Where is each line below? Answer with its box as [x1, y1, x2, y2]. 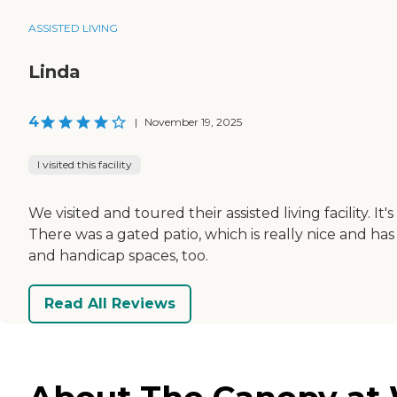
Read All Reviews [44, 295, 175, 313]
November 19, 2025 [144, 114, 242, 128]
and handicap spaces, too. [28, 246, 208, 264]
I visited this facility [37, 157, 132, 171]
